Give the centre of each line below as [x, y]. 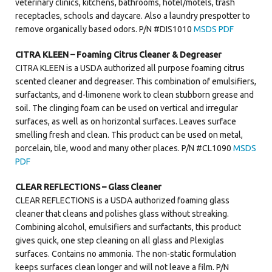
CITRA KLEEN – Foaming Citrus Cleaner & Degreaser [118, 54]
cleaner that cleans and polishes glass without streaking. [122, 213]
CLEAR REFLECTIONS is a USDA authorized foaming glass [122, 200]
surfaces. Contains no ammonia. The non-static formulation [126, 253]
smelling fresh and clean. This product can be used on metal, [129, 134]
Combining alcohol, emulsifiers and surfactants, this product [128, 227]
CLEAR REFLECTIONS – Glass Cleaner [88, 187]
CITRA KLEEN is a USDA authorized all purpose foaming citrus [130, 68]
